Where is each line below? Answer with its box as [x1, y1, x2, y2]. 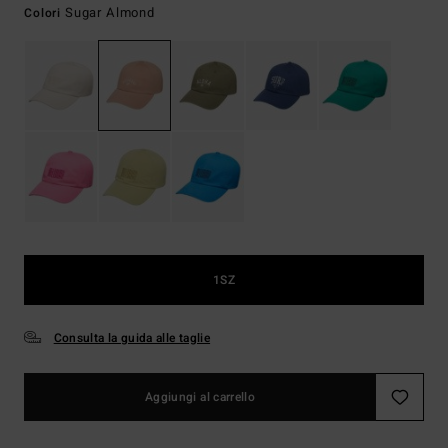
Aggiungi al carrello [144, 387, 256, 406]
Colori [24, 4, 65, 22]
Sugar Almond [64, 3, 155, 22]
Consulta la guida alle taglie [53, 328, 211, 347]
